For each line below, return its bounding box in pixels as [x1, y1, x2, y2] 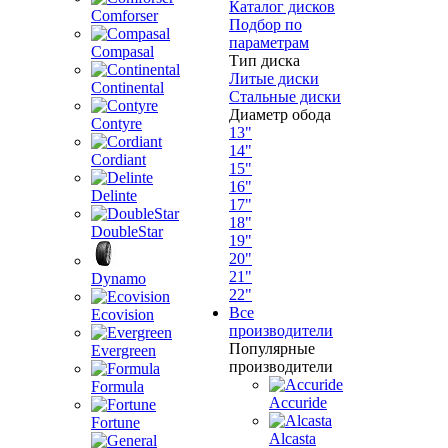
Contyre [91, 115, 142, 132]
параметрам [229, 34, 309, 51]
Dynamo [91, 270, 146, 287]
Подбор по [229, 16, 302, 33]
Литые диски [229, 70, 319, 87]
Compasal [91, 43, 154, 60]
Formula [91, 378, 144, 395]
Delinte [91, 187, 137, 204]
